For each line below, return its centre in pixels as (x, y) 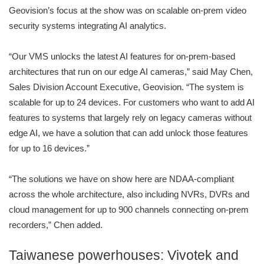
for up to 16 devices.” (49, 148)
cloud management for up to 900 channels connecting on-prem (129, 210)
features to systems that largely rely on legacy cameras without (130, 118)
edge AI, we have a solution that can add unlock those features (128, 133)
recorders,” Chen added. (56, 225)
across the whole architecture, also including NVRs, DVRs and (129, 194)
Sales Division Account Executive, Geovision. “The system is (126, 87)
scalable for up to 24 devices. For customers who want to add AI (132, 103)
